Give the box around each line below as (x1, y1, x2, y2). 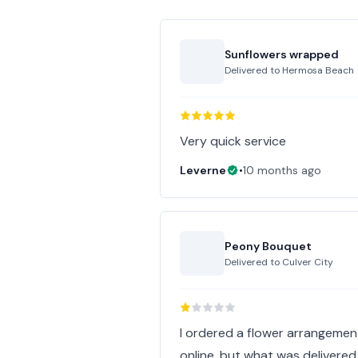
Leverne (180, 163, 227, 177)
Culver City (282, 256, 334, 268)
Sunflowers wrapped (225, 47, 340, 62)
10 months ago (243, 163, 322, 177)
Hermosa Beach (282, 64, 355, 77)
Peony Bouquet (225, 239, 312, 253)
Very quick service (180, 133, 287, 149)
